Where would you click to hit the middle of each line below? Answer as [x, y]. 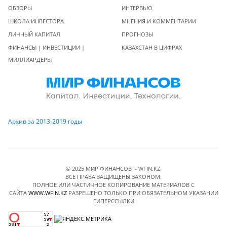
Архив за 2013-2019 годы [45, 121]
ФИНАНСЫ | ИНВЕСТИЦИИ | [46, 48]
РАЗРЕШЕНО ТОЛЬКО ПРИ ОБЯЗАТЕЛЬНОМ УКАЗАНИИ [142, 193]
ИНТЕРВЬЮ [137, 8]
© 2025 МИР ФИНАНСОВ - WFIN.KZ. [113, 169]
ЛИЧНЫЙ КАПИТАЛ [34, 34]
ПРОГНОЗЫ [137, 34]
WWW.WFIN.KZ [47, 193]
